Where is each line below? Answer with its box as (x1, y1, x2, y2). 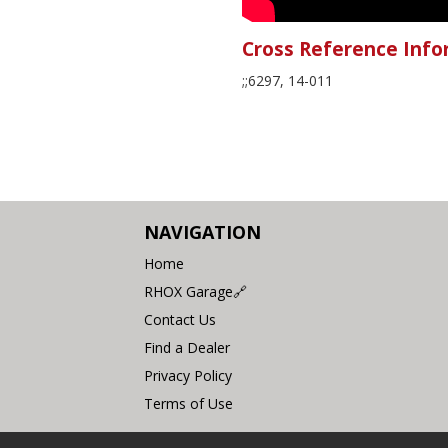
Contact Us (144, 309, 217, 329)
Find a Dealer (144, 337, 231, 357)
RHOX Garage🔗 (144, 281, 248, 301)
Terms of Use (144, 393, 234, 413)
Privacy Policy (144, 365, 233, 385)
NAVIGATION (144, 219, 262, 244)
